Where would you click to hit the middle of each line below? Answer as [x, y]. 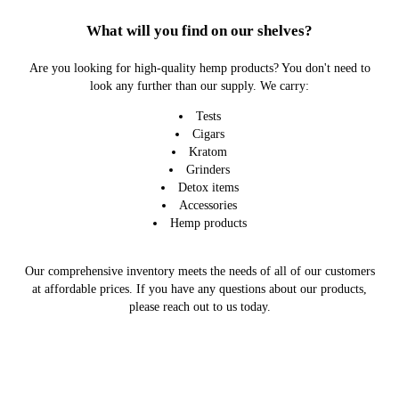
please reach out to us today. [199, 307]
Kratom [208, 152]
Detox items [208, 187]
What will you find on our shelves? [199, 31]
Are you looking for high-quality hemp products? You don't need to [199, 68]
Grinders [208, 170]
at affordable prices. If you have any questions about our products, [199, 289]
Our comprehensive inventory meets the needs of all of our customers [199, 271]
